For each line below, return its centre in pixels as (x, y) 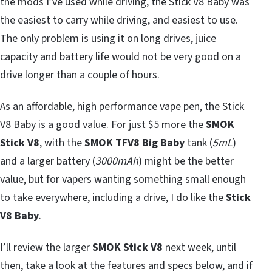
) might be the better (186, 161)
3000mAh (117, 161)
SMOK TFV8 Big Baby (134, 143)
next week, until (199, 247)
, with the (62, 143)
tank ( (199, 143)
